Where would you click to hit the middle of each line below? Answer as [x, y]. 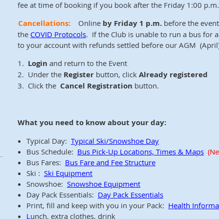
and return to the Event [88, 63]
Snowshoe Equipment [104, 184]
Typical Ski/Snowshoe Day [115, 141]
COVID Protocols [58, 34]
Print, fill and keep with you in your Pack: [97, 205]
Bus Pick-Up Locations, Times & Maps [141, 152]
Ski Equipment [68, 173]
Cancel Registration [96, 86]
